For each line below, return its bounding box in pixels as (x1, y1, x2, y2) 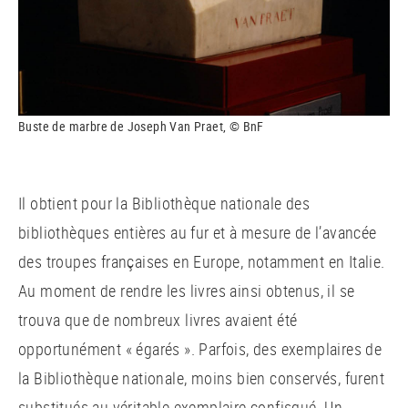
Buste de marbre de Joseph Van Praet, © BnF (18, 117, 264, 136)
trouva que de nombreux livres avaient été (18, 308, 298, 331)
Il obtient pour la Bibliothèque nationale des (18, 191, 310, 214)
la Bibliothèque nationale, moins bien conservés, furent (18, 366, 384, 389)
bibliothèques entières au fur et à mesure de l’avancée (18, 220, 377, 243)
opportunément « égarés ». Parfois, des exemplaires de (18, 337, 382, 360)
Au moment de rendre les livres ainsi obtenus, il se (18, 279, 355, 301)
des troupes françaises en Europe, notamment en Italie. (18, 250, 385, 272)
